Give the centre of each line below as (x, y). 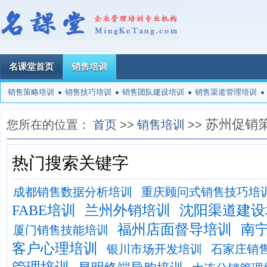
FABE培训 (44, 210)
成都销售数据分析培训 (73, 192)
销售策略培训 (31, 92)
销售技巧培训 (88, 92)
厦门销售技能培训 (61, 230)
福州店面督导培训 (175, 229)
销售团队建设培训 (153, 92)
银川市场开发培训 (154, 249)
